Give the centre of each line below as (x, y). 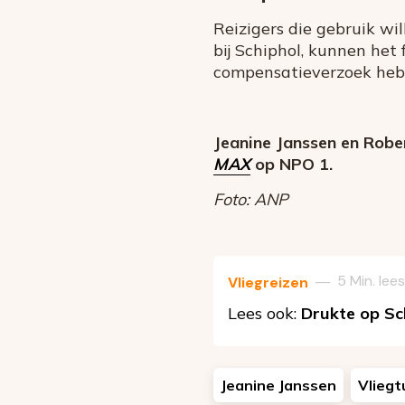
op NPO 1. (292, 164)
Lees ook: (264, 313)
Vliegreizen (268, 282)
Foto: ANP (251, 199)
